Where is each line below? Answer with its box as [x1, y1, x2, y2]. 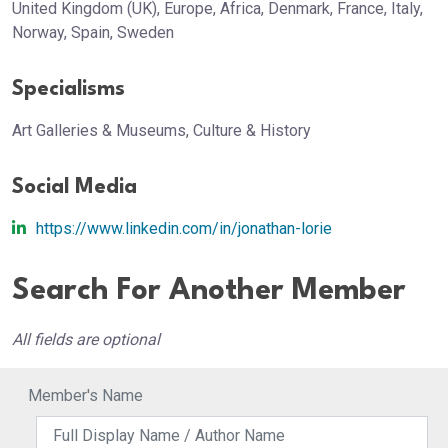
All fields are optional [12, 330, 160, 349]
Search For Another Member [12, 277, 406, 306]
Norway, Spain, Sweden [12, 23, 174, 42]
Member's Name [28, 386, 143, 405]
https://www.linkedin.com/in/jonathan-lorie [36, 219, 332, 238]
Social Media [12, 177, 137, 198]
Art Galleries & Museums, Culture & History [12, 121, 311, 140]
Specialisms [12, 79, 125, 100]
